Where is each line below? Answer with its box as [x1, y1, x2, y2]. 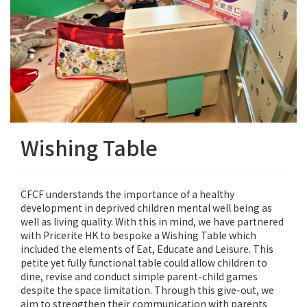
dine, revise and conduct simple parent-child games [21, 269, 258, 284]
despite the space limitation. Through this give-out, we [21, 283, 274, 297]
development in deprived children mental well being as [21, 201, 272, 215]
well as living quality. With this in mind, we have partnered [21, 214, 284, 229]
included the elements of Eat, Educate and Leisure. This [21, 242, 273, 256]
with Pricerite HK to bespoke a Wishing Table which [21, 228, 256, 243]
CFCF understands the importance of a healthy [21, 187, 234, 201]
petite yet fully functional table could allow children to [21, 256, 267, 270]
